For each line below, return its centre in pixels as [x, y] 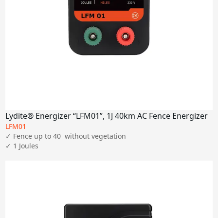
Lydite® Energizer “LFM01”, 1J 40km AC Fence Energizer [107, 116]
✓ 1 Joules [22, 145]
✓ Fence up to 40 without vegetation [66, 136]
